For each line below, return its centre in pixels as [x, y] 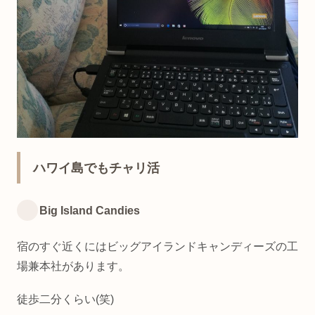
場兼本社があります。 [73, 266]
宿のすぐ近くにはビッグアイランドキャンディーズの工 [157, 246]
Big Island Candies [90, 210]
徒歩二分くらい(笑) [65, 299]
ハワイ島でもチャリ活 [96, 168]
